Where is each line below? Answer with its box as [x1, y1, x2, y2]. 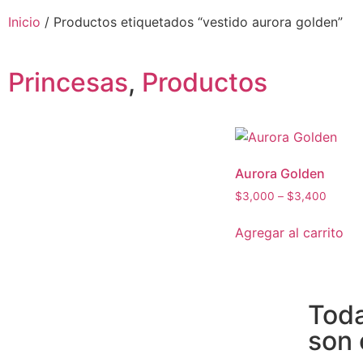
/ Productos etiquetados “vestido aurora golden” [41, 14, 343, 30]
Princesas [8, 66, 128, 98]
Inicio [8, 14, 41, 30]
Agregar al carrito [235, 224, 344, 241]
